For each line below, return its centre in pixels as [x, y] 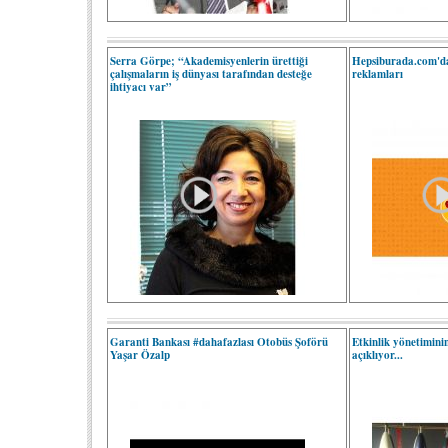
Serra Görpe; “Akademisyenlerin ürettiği [209, 61]
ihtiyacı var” [141, 87]
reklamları [378, 74]
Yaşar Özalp [140, 355]
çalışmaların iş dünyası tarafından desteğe [211, 74]
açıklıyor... [378, 355]
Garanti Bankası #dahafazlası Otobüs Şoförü [219, 342]
